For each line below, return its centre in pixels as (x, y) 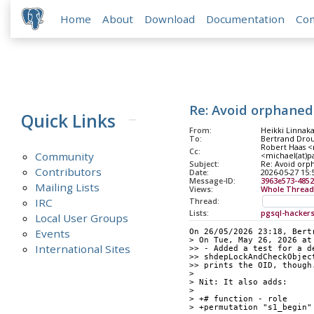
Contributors (69, 171)
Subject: (204, 164)
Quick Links (69, 121)
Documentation (246, 19)
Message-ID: (212, 181)
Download (170, 19)
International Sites (83, 248)
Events (53, 233)
